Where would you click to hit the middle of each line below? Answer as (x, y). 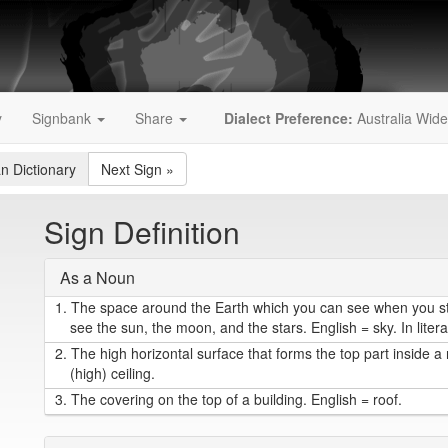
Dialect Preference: (288, 118)
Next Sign (131, 169)
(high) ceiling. (112, 373)
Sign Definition (142, 231)
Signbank (63, 118)
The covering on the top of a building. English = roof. (234, 399)
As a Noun (97, 277)
